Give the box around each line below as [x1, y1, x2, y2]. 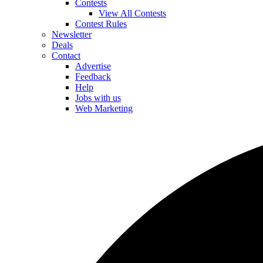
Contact [52, 50, 80, 60]
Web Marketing [75, 103, 133, 113]
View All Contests [99, 8, 166, 18]
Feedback [75, 72, 111, 82]
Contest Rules [75, 19, 127, 29]
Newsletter [52, 29, 92, 39]
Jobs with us [75, 93, 121, 103]
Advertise [75, 61, 111, 71]
